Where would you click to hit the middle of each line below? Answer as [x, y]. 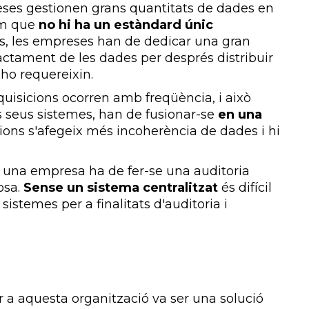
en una [240, 114]
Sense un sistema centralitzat [121, 187]
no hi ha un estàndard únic [126, 24]
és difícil [245, 187]
